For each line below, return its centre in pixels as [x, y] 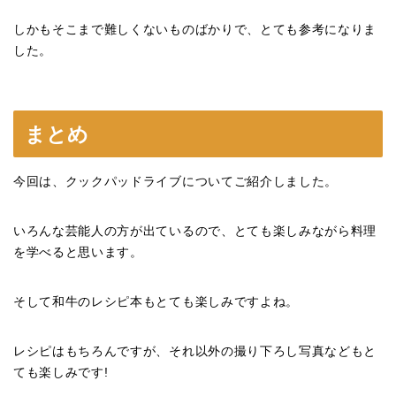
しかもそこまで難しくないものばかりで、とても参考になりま [195, 30]
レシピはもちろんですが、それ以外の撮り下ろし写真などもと [195, 351]
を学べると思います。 [78, 252]
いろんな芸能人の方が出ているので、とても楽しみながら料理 [195, 231]
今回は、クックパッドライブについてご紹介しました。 [175, 181]
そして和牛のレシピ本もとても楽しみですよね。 [156, 301]
